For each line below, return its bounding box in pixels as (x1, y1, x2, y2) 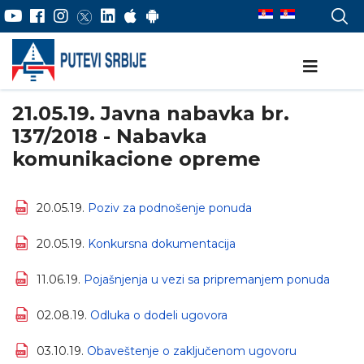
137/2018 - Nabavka (12, 124, 207, 148)
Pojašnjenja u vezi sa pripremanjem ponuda (84, 272, 330, 287)
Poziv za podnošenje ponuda (88, 201, 252, 215)
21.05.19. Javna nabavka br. (12, 102, 289, 125)
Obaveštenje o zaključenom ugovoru (87, 344, 297, 358)
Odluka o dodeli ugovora (90, 308, 227, 323)
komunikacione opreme (12, 147, 261, 171)
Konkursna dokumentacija (88, 236, 236, 251)
